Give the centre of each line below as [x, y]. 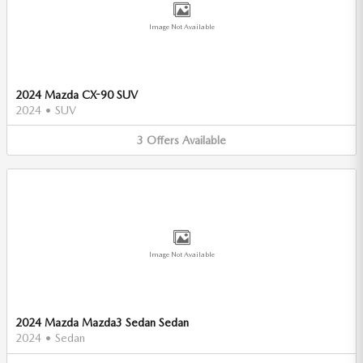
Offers [163, 140]
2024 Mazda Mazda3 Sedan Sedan [102, 322]
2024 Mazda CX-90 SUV [77, 94]
